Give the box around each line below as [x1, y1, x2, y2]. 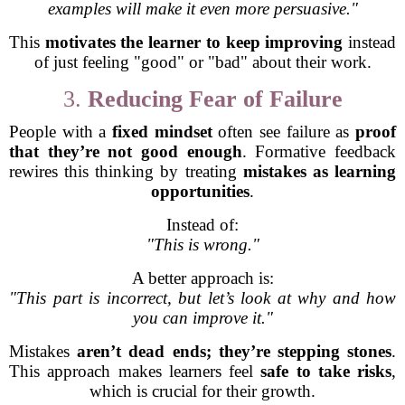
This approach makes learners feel [9, 362, 261, 381]
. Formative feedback [241, 142, 397, 161]
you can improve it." [132, 308, 273, 327]
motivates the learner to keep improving [44, 33, 344, 52]
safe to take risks [260, 362, 391, 381]
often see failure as [212, 122, 356, 141]
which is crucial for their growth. [89, 381, 316, 400]
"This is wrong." [146, 235, 259, 254]
